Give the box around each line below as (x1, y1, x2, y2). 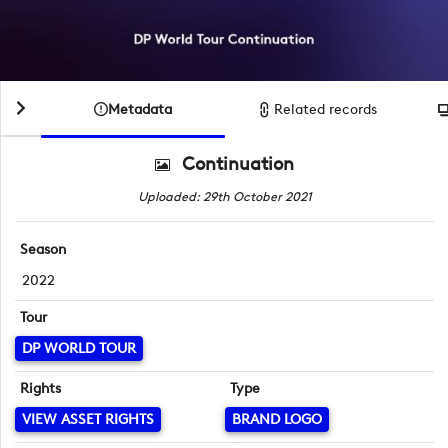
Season (20, 241, 67, 259)
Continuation (182, 153, 295, 175)
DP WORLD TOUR (22, 339, 136, 357)
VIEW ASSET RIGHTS (22, 410, 154, 428)
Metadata (108, 100, 172, 118)
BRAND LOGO (231, 410, 322, 428)
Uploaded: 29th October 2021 (137, 189, 312, 204)
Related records (274, 101, 378, 118)
